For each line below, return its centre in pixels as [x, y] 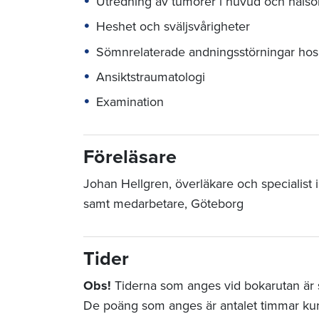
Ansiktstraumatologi [151, 77]
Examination [130, 102]
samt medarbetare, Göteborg [163, 204]
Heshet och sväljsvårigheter [173, 27]
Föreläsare [130, 157]
